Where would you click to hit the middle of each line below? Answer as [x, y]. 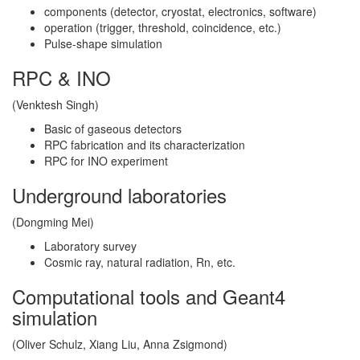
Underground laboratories [119, 195]
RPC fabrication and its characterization [145, 145]
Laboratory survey [90, 246]
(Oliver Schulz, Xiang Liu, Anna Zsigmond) [120, 344]
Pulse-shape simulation [103, 43]
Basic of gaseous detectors [113, 129]
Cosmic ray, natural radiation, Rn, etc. [140, 262]
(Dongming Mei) [53, 222]
